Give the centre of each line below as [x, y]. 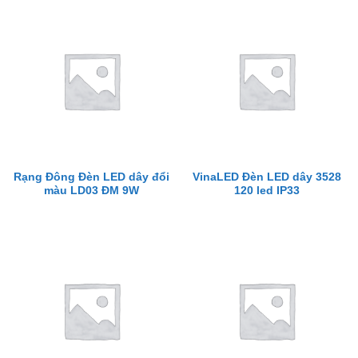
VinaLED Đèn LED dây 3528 [267, 177]
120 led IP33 [267, 190]
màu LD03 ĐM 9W [91, 190]
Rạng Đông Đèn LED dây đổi [91, 177]
